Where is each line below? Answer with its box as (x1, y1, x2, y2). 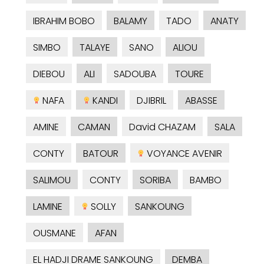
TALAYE (80, 41, 110, 55)
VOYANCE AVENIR (144, 147, 222, 161)
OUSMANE (33, 226, 76, 240)
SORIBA (140, 173, 171, 187)
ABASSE (185, 94, 217, 108)
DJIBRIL (137, 94, 166, 108)
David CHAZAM (129, 120, 196, 134)
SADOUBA (114, 67, 156, 81)
